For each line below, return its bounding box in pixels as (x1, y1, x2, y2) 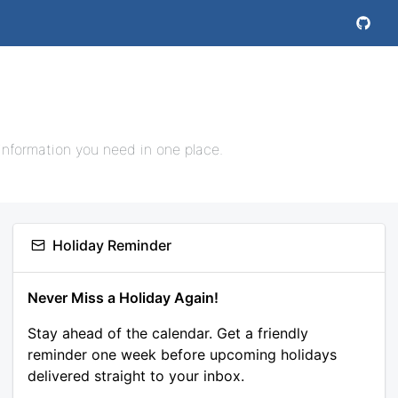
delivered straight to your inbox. (28, 367, 244, 385)
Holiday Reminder (52, 236, 171, 254)
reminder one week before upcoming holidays (28, 346, 337, 363)
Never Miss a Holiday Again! (28, 289, 219, 306)
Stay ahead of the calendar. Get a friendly (28, 324, 308, 342)
